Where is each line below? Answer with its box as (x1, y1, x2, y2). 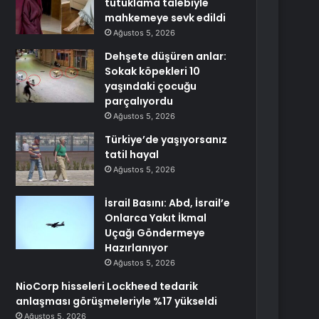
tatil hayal (105, 147, 159, 162)
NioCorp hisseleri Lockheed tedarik (16, 279, 199, 293)
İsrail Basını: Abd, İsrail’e (105, 196, 231, 210)
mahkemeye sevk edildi (105, 11, 226, 25)
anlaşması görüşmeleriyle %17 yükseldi (16, 294, 218, 308)
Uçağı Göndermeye (105, 226, 206, 240)
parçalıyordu (105, 94, 174, 108)
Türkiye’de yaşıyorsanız (105, 132, 228, 147)
